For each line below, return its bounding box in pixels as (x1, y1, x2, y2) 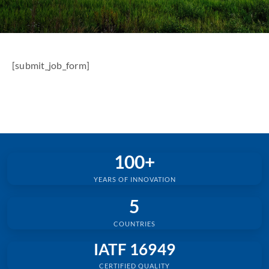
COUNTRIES (113, 220, 156, 228)
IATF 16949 (93, 240, 176, 259)
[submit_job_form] (12, 59, 90, 71)
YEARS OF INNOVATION (93, 175, 176, 183)
